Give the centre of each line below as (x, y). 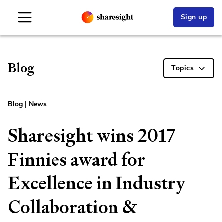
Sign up (194, 17)
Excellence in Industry (97, 183)
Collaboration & (73, 207)
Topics (183, 68)
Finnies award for (77, 159)
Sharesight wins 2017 (92, 136)
